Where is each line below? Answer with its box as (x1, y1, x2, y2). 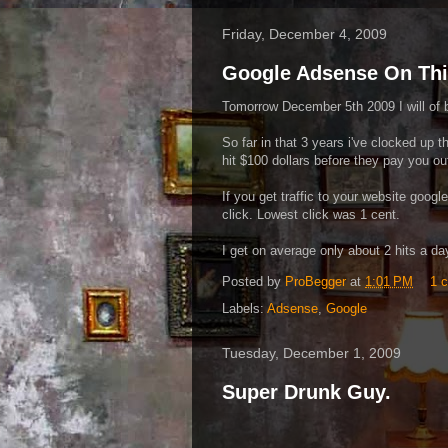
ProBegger (285, 274, 346, 290)
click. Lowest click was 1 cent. (222, 207, 400, 222)
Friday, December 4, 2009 (222, 26, 387, 42)
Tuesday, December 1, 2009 (222, 345, 401, 361)
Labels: (222, 301, 267, 316)
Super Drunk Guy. (222, 381, 391, 403)
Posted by (222, 274, 285, 290)
